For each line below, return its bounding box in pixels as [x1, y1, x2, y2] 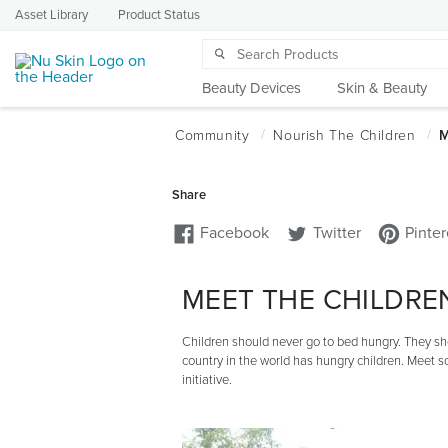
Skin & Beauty [337, 79, 427, 97]
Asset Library [15, 6, 88, 23]
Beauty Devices [202, 79, 301, 97]
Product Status [118, 6, 200, 23]
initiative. [182, 372, 232, 388]
